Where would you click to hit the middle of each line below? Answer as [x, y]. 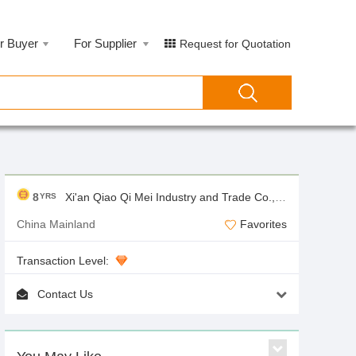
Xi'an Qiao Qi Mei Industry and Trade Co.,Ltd [170, 197]
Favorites [262, 224]
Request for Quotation [235, 44]
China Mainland [56, 224]
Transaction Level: [63, 261]
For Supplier [105, 43]
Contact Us [65, 294]
